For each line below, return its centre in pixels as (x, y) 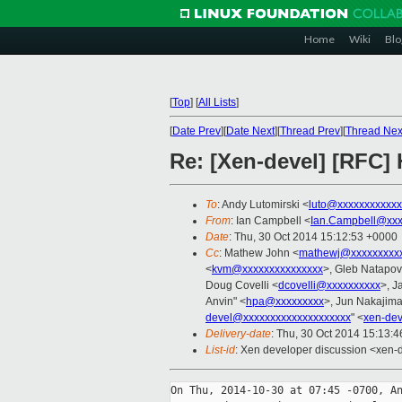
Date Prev (197, 131)
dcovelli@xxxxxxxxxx (329, 286)
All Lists (217, 102)
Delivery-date (238, 334)
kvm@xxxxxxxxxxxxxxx (267, 270)
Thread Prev (310, 131)
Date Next (250, 131)
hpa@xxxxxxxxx (285, 302)
